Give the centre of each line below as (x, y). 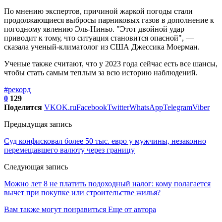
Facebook (92, 107)
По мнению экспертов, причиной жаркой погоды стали (98, 11)
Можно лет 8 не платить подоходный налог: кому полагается (107, 183)
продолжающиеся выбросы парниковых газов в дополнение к (109, 20)
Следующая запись (36, 166)
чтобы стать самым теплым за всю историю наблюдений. (101, 72)
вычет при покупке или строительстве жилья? (82, 192)
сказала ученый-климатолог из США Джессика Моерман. (102, 47)
